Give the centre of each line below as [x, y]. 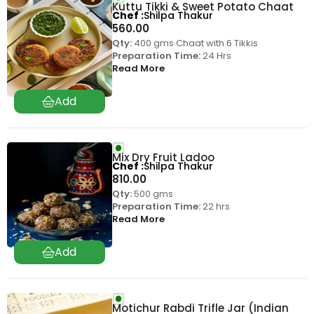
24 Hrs [216, 56]
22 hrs [215, 206]
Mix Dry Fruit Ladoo [163, 157]
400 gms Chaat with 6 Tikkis [194, 43]
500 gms [152, 193]
